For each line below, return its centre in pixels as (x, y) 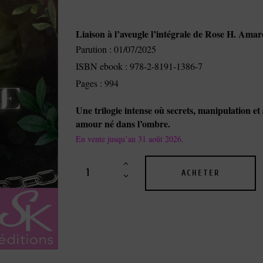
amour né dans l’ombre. (123, 124)
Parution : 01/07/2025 (117, 49)
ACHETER (200, 173)
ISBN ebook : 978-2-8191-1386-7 (139, 66)
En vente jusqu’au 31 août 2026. (130, 139)
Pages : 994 (97, 83)
